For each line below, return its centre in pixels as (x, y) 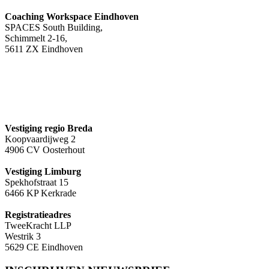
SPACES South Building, (54, 28)
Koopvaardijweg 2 (40, 139)
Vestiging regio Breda (49, 128)
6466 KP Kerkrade (41, 193)
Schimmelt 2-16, (36, 38)
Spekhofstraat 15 (37, 182)
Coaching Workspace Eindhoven (72, 17)
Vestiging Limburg (43, 171)
